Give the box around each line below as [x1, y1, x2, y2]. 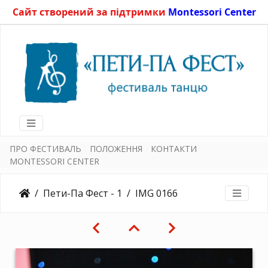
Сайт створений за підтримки [12, 5, 168, 19]
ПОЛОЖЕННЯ [90, 142, 142, 154]
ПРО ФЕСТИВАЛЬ [10, 142, 81, 154]
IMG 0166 [135, 186, 178, 200]
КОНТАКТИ [151, 142, 197, 154]
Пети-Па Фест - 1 [43, 186, 122, 200]
